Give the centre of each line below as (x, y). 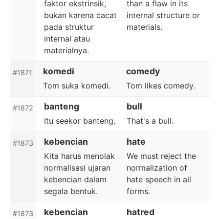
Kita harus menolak (79, 156)
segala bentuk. (71, 191)
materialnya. (66, 50)
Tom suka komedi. (77, 86)
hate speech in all (159, 179)
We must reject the (161, 156)
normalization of (157, 168)
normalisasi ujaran (77, 168)
